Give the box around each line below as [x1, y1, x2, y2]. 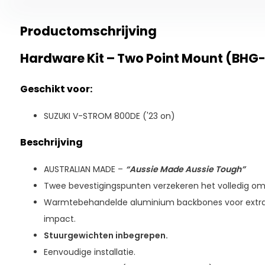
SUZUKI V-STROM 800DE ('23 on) [43, 110, 175, 122]
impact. [43, 213, 76, 225]
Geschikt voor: [20, 82, 94, 96]
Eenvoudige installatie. [43, 246, 135, 258]
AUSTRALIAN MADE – [43, 163, 125, 175]
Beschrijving [20, 135, 83, 149]
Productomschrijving [20, 22, 157, 40]
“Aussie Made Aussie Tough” [125, 163, 245, 175]
